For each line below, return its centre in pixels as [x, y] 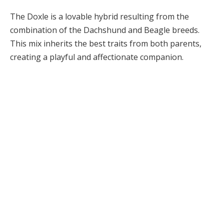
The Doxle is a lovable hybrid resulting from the [99, 16]
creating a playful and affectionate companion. [97, 57]
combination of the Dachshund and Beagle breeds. [105, 30]
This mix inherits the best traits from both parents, [106, 43]
